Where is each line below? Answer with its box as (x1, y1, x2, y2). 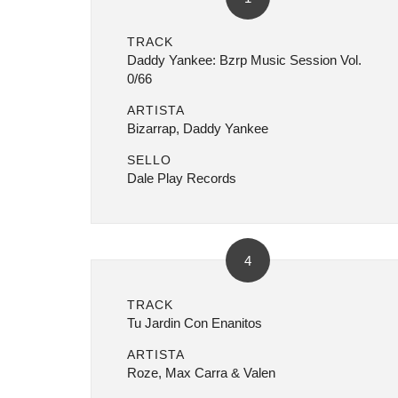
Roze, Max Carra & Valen (127, 365, 275, 380)
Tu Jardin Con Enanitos (127, 315, 262, 330)
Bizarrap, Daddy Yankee (127, 121, 268, 136)
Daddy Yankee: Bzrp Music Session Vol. (127, 52, 362, 68)
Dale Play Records (127, 171, 236, 186)
